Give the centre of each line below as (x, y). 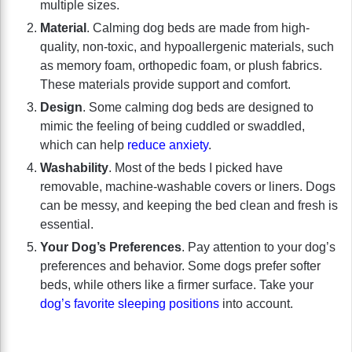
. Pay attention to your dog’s (258, 247)
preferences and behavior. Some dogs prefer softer (180, 266)
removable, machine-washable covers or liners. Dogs (188, 186)
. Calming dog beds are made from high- (198, 27)
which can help (84, 145)
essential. (67, 224)
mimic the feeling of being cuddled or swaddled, (172, 126)
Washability (74, 167)
